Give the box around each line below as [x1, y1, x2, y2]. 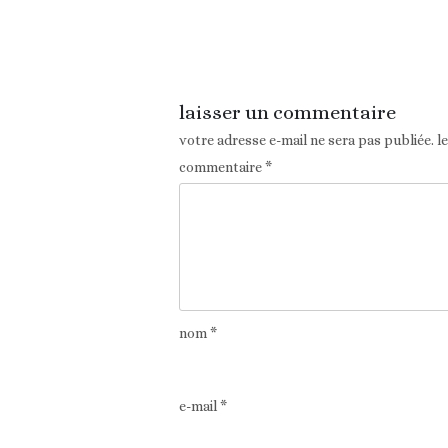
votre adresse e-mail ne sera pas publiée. [178, 132, 434, 149]
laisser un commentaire [178, 101, 396, 125]
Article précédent [175, 29, 308, 50]
